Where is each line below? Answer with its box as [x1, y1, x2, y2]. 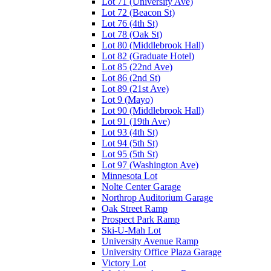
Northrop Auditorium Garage [102, 192, 213, 203]
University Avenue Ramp [102, 235, 198, 246]
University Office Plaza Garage [102, 246, 221, 257]
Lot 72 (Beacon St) [102, 7, 175, 18]
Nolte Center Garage [102, 181, 181, 192]
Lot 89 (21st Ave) [102, 83, 169, 94]
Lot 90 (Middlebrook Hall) [102, 105, 204, 116]
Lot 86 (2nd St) [102, 72, 160, 83]
